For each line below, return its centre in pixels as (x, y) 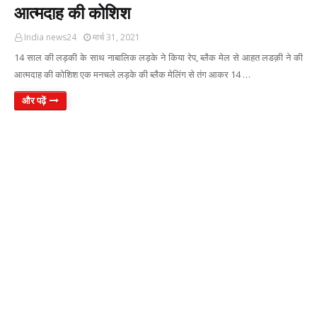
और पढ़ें (34, 100)
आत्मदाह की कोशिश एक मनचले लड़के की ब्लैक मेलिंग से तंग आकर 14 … (132, 74)
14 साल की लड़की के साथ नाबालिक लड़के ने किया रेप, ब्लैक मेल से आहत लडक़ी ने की (158, 57)
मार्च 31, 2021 (116, 37)
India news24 (50, 37)
